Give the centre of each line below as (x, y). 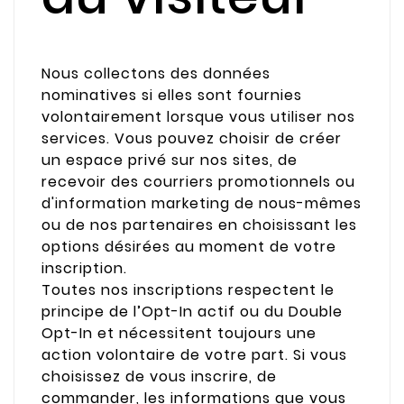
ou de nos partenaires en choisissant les (199, 225)
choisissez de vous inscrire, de (159, 377)
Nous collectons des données (156, 74)
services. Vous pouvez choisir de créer (192, 139)
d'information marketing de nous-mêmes (202, 204)
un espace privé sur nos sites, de (170, 161)
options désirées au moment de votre (189, 247)
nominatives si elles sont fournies (172, 96)
